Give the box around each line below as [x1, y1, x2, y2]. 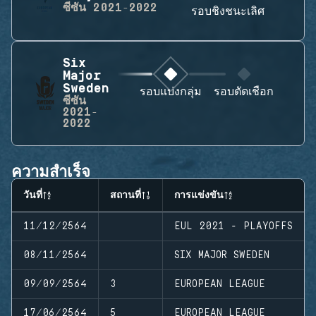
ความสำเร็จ [11, 161, 91, 180]
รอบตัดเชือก [214, 85, 274, 99]
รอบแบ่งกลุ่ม [139, 85, 202, 99]
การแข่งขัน [174, 189, 224, 201]
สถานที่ [110, 189, 141, 201]
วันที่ [23, 189, 42, 201]
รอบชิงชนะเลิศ [190, 4, 265, 19]
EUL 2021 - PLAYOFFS [174, 220, 293, 232]
